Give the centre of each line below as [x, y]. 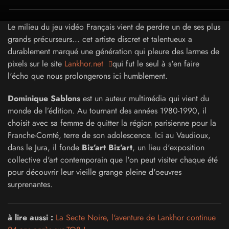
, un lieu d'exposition [168, 147]
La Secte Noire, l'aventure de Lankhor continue [136, 217]
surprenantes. [30, 184]
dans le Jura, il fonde [45, 147]
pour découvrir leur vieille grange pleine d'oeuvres [95, 172]
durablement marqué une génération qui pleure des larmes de [113, 51]
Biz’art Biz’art [107, 147]
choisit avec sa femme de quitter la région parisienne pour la [112, 123]
